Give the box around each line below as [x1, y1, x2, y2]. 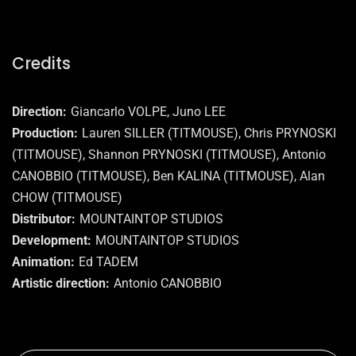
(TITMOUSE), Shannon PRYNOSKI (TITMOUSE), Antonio [12, 147, 326, 163]
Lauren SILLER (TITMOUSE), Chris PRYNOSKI [82, 126, 336, 141]
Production [12, 126, 74, 141]
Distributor [12, 211, 72, 227]
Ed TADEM [79, 254, 138, 270]
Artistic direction [12, 276, 106, 292]
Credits [12, 52, 71, 75]
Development [12, 233, 87, 249]
